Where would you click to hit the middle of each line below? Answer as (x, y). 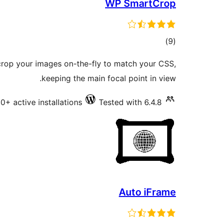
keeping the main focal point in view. (109, 78)
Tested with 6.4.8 (130, 102)
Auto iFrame (147, 192)
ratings (156, 55)
